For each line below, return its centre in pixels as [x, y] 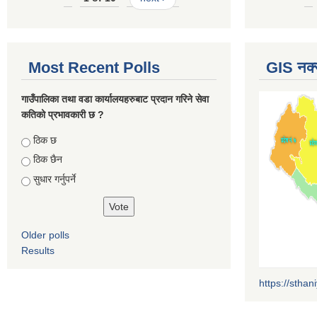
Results [38, 250]
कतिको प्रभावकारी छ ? [63, 114]
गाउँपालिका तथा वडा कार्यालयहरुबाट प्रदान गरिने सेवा [115, 99]
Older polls [45, 235]
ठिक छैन [48, 160]
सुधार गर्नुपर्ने [54, 179]
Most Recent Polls [94, 67]
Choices [41, 140]
